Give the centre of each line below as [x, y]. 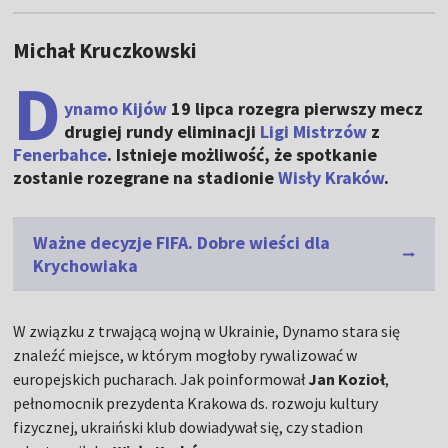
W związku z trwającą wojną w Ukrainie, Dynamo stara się [207, 331]
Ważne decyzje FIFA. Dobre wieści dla [182, 243]
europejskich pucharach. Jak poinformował [161, 379]
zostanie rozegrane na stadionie [146, 178]
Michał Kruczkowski [105, 51]
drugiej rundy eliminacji [162, 132]
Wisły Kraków [331, 178]
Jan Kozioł [347, 379]
